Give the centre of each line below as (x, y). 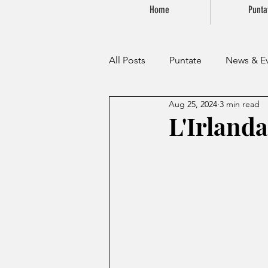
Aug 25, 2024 (193, 104)
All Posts (127, 60)
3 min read (240, 104)
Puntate (185, 60)
